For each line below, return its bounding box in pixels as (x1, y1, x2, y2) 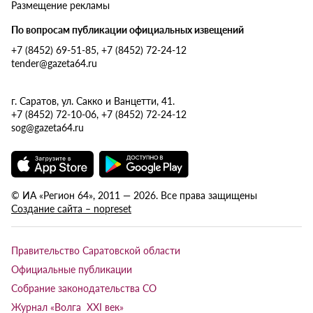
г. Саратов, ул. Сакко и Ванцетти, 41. (11, 93, 175, 108)
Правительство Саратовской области (11, 242, 180, 257)
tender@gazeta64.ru (11, 55, 97, 70)
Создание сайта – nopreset (11, 201, 131, 215)
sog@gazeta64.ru (11, 119, 84, 134)
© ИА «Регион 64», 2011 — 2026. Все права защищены (11, 187, 257, 202)
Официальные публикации (11, 261, 132, 276)
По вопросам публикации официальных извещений (11, 22, 244, 36)
